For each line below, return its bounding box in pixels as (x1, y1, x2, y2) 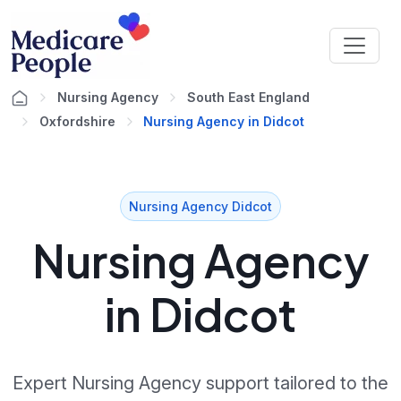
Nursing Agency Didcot (129, 198, 272, 214)
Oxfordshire (39, 114, 115, 129)
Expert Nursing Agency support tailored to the (13, 372, 388, 394)
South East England (187, 90, 310, 105)
